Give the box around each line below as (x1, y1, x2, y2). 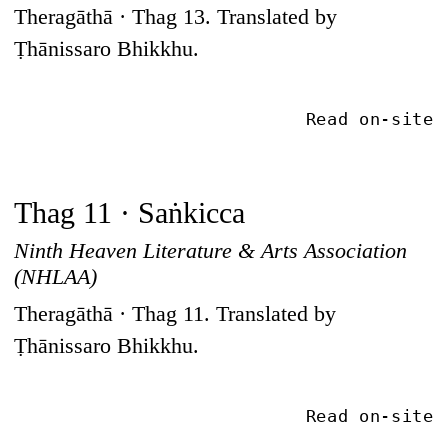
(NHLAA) (14, 263, 98, 289)
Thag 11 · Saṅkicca (14, 195, 246, 230)
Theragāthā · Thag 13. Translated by (14, 5, 338, 30)
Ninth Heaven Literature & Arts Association (14, 237, 408, 263)
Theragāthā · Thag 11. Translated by (14, 301, 337, 326)
